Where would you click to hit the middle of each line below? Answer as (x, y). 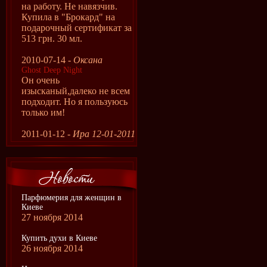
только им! (43, 112)
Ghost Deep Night (52, 70)
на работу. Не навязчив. (69, 6)
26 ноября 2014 (52, 248)
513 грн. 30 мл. (52, 38)
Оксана (88, 60)
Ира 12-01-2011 (104, 134)
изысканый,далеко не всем (76, 91)
